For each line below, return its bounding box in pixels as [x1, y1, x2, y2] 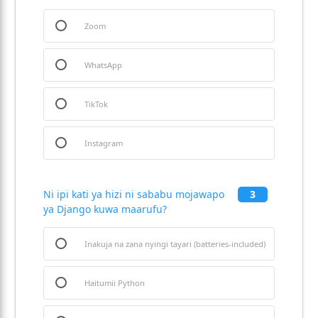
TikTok [84, 98, 108, 109]
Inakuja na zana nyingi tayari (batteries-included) [84, 238, 265, 249]
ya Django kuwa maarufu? [43, 202, 167, 216]
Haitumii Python [84, 277, 145, 288]
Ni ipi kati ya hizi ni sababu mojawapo [43, 187, 224, 201]
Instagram [84, 137, 123, 148]
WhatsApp [84, 59, 122, 70]
